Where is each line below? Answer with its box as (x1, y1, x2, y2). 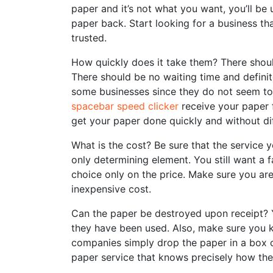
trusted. (71, 32, 107, 44)
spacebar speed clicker (71, 100, 179, 112)
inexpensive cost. (71, 183, 151, 195)
